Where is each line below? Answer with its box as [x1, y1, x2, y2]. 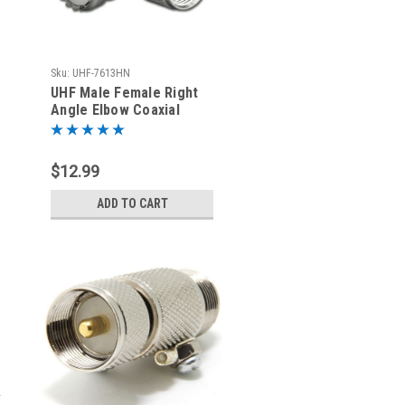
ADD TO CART [96, 196, 168, 211]
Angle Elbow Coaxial [51, 101, 180, 118]
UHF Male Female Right [51, 84, 199, 101]
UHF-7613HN [72, 67, 130, 80]
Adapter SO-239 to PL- [51, 118, 195, 136]
